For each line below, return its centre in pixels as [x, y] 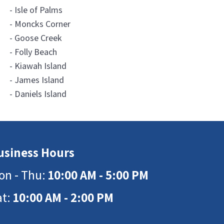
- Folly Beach [33, 52]
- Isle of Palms [36, 10]
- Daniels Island [38, 94]
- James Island [37, 80]
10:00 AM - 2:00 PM [63, 197]
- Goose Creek [36, 38]
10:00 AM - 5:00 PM [98, 175]
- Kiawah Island [38, 66]
